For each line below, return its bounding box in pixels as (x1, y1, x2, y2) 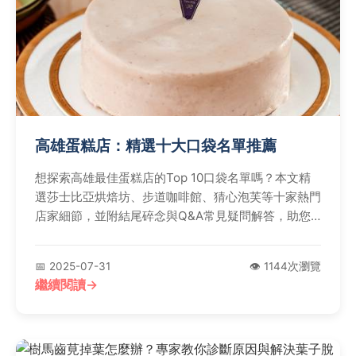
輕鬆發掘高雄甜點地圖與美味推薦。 (35, 226, 226, 242)
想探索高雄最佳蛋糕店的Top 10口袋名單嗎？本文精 (35, 169, 311, 185)
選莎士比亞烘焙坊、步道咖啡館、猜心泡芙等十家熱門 (35, 188, 321, 204)
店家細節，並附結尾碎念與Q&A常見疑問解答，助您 (35, 207, 311, 223)
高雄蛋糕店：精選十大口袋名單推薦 (35, 135, 277, 155)
